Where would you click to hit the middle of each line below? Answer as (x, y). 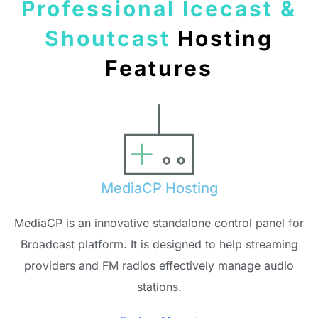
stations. (159, 286)
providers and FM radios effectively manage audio (159, 265)
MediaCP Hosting (159, 188)
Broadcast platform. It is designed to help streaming (159, 244)
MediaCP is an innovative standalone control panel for (159, 223)
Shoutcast (108, 38)
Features (159, 68)
